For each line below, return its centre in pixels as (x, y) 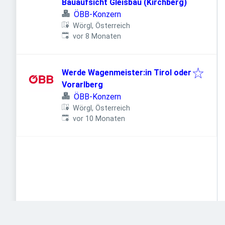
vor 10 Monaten (99, 119)
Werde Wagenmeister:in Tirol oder (127, 73)
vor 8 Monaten (97, 36)
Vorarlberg (82, 85)
